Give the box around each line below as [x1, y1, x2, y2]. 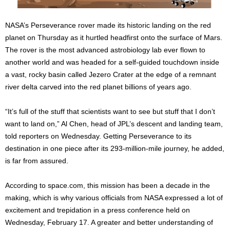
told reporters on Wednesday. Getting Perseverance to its [5, 131, 191, 140]
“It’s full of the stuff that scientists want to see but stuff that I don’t [5, 107, 215, 116]
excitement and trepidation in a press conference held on [5, 205, 190, 214]
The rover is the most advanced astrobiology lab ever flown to [5, 45, 205, 54]
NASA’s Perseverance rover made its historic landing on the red [5, 21, 211, 29]
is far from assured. [5, 156, 68, 165]
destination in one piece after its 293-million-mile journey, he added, [5, 144, 224, 152]
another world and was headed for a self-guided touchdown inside [5, 57, 219, 66]
